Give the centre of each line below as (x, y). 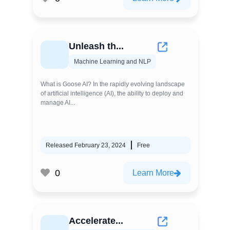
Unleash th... (96, 46)
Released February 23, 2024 (86, 145)
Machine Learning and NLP (112, 62)
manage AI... (58, 103)
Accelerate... (96, 221)
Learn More (153, 173)
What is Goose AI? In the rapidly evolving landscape (113, 84)
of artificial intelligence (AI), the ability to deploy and (112, 93)
